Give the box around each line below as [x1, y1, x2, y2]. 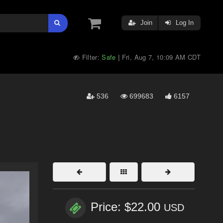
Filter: [80, 52, 102, 62]
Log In [174, 19, 194, 26]
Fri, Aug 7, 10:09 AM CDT [121, 52, 201, 62]
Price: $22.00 [91, 200, 164, 214]
